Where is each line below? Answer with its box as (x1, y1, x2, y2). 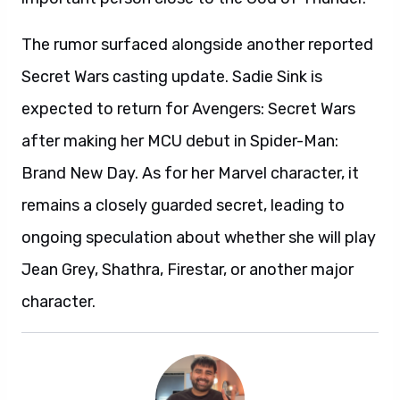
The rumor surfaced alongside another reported (21, 35, 373, 54)
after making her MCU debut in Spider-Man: (21, 131, 338, 151)
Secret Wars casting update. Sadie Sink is (21, 67, 322, 87)
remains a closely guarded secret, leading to (21, 196, 345, 215)
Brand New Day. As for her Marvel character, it (21, 163, 359, 183)
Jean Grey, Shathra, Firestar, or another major (21, 260, 354, 279)
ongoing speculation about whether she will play (21, 228, 376, 247)
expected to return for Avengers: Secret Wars (21, 99, 355, 119)
